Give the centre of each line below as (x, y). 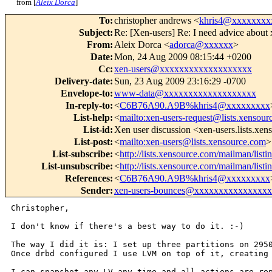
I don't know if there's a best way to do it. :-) (127, 226)
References (87, 178)
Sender (95, 191)
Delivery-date (82, 81)
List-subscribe (81, 154)
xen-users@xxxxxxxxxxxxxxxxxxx (183, 69)
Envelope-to (85, 93)
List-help (92, 118)
